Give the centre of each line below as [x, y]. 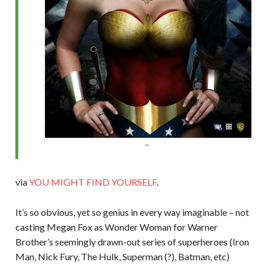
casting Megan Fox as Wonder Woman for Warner [116, 227]
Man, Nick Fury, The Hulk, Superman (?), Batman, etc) [122, 256]
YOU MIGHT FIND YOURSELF [93, 182]
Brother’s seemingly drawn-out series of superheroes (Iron [132, 241]
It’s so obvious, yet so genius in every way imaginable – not [132, 212]
